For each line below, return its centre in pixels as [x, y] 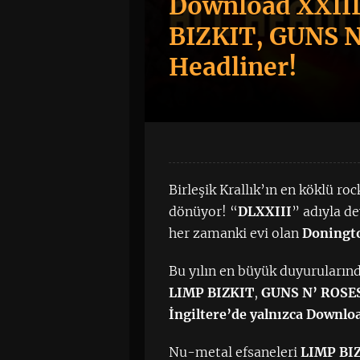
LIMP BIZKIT [212, 292]
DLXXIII [265, 211]
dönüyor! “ [204, 211]
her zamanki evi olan [236, 233]
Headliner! [233, 67]
